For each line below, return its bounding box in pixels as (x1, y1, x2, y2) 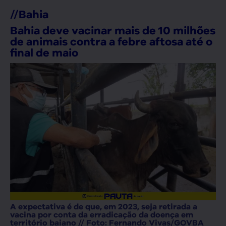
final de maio (10, 46, 78, 60)
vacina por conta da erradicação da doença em (10, 210, 193, 220)
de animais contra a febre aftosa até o (10, 35, 212, 48)
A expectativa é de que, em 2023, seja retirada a (10, 202, 197, 212)
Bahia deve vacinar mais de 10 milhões (10, 24, 215, 37)
